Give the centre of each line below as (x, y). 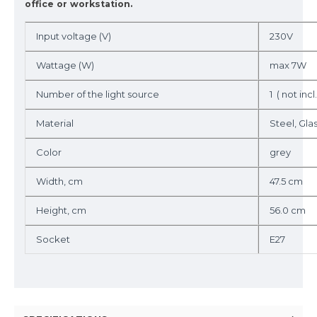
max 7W (288, 65)
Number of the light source (98, 94)
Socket (53, 239)
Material (56, 123)
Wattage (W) (65, 65)
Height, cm (61, 210)
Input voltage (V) (74, 36)
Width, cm (59, 181)
